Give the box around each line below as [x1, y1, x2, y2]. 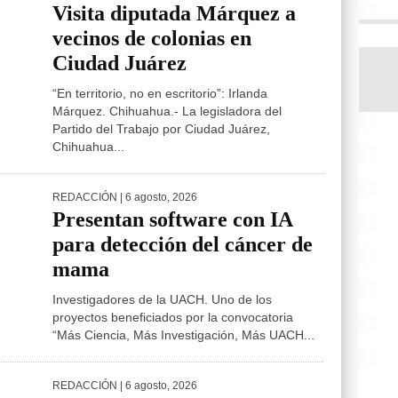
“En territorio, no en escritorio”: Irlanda [52, 86, 267, 100]
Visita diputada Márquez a [52, 2, 296, 25]
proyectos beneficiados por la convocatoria [52, 310, 293, 324]
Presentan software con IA [52, 208, 292, 231]
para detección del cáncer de [52, 233, 313, 256]
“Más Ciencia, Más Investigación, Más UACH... [52, 328, 314, 342]
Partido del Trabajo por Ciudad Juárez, [52, 122, 270, 136]
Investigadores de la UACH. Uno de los [52, 292, 272, 306]
